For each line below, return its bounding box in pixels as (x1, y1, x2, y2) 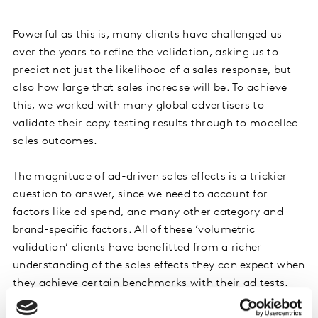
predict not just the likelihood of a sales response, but (13, 64, 292, 76)
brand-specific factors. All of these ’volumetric (13, 224, 256, 236)
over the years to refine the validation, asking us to (13, 46, 278, 58)
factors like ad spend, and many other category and (13, 206, 283, 218)
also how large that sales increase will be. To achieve (13, 82, 287, 94)
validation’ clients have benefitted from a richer (13, 241, 262, 253)
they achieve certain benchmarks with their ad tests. (13, 277, 289, 289)
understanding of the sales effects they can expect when (13, 259, 305, 271)
